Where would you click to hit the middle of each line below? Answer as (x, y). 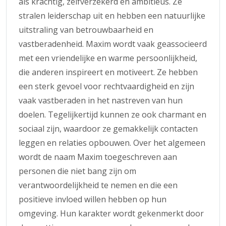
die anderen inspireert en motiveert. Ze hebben (108, 72)
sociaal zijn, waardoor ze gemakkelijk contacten (108, 128)
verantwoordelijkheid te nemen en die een (98, 185)
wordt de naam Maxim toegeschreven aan (98, 157)
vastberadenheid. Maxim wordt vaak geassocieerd (113, 44)
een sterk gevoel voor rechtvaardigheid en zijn (106, 86)
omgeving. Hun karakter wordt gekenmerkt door (111, 213)
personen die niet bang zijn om (77, 171)
